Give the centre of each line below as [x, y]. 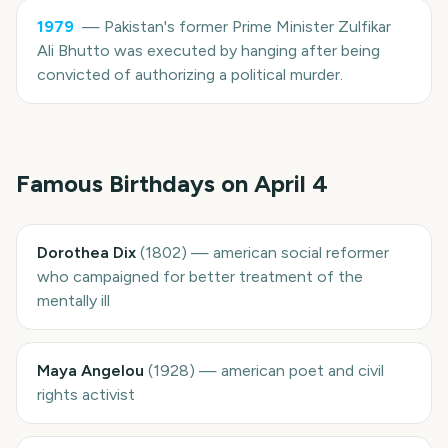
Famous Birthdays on [135, 183]
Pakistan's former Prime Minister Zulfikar [247, 26]
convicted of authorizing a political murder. [190, 74]
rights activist [86, 394]
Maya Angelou [90, 370]
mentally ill [73, 300]
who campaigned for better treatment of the [200, 276]
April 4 [291, 183]
